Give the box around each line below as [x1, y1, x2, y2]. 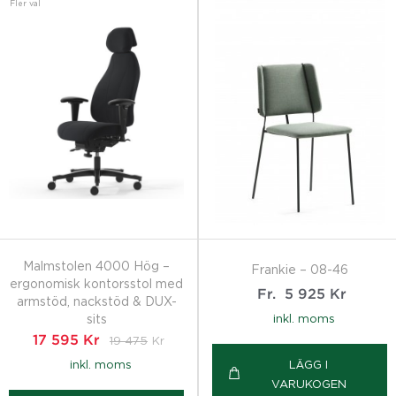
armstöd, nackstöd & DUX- [16, 293, 177, 308]
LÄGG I [289, 358, 328, 371]
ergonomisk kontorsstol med [10, 276, 183, 290]
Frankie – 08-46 [251, 262, 348, 276]
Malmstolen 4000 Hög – [23, 258, 170, 272]
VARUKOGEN [270, 377, 346, 391]
